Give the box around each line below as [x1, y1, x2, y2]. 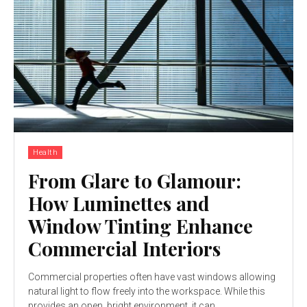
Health [33, 147, 58, 157]
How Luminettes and [28, 190, 210, 216]
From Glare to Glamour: [28, 167, 241, 193]
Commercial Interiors [28, 235, 221, 261]
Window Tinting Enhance [28, 212, 253, 238]
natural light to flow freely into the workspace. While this [28, 285, 265, 297]
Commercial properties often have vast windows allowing [28, 271, 275, 282]
